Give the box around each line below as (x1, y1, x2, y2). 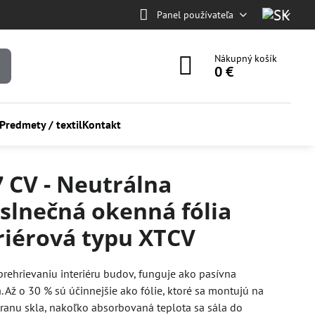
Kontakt (82, 117, 121, 131)
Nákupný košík (214, 52, 278, 65)
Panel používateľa (156, 8, 233, 21)
